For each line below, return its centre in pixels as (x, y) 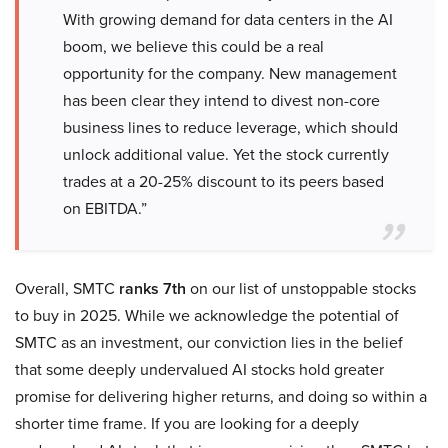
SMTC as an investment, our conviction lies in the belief (209, 342)
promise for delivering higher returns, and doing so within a (221, 396)
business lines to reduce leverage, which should (230, 127)
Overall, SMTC (67, 288)
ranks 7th (152, 289)
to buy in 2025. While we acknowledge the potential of (207, 315)
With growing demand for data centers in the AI (228, 19)
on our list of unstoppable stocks (301, 288)
